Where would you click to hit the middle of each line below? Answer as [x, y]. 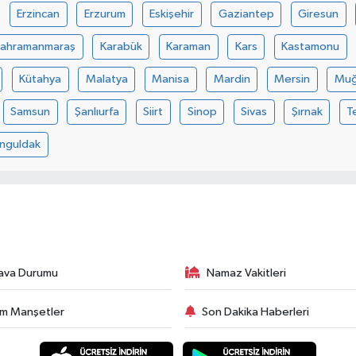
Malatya [106, 79]
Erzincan [39, 14]
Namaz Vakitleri [246, 273]
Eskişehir [172, 14]
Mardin [232, 79]
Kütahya [41, 79]
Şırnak [307, 111]
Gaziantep [246, 14]
